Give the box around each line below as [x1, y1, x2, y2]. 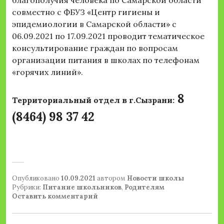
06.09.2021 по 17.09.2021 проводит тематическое [12, 31, 204, 41]
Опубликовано [12, 174, 61, 183]
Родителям [124, 183, 164, 192]
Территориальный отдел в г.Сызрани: [12, 95, 174, 105]
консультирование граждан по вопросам [12, 43, 178, 53]
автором [95, 174, 127, 183]
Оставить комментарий [12, 192, 98, 201]
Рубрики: [12, 183, 42, 192]
